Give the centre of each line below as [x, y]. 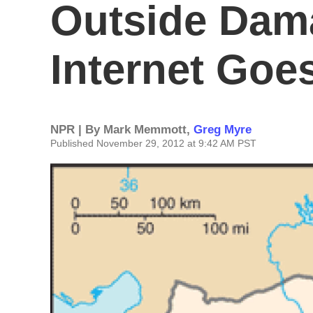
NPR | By [77, 130]
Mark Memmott [145, 130]
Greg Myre [223, 130]
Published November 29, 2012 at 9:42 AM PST [153, 143]
